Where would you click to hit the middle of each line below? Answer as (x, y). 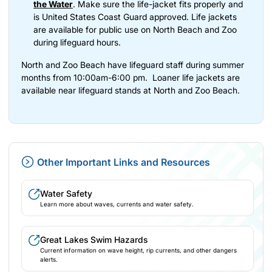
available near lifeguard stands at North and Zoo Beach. (131, 90)
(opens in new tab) (57, 222)
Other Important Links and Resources (124, 162)
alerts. (49, 259)
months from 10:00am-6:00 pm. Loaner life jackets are (131, 77)
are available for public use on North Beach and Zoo (135, 29)
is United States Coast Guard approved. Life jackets (135, 16)
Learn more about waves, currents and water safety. (117, 204)
